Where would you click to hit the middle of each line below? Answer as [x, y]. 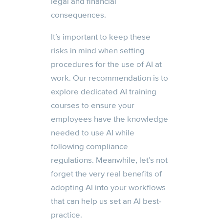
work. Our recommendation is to [109, 78]
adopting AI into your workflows [108, 187]
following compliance [89, 146]
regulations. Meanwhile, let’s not [109, 160]
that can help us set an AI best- [106, 201]
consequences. [78, 15]
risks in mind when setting [98, 50]
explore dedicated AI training [104, 91]
